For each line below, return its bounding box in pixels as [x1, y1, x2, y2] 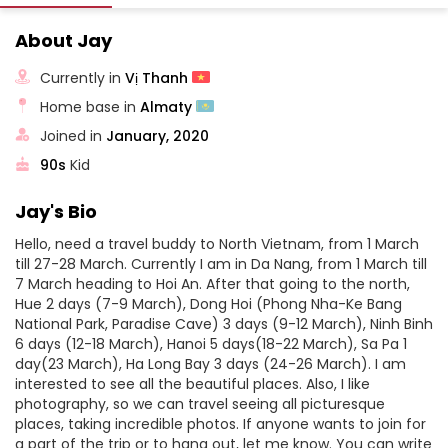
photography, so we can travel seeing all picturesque [15, 394, 385, 414]
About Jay [15, 28, 112, 53]
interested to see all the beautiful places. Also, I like [15, 374, 370, 394]
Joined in [40, 125, 107, 146]
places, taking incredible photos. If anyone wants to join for [15, 414, 426, 434]
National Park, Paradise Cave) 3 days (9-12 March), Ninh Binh [15, 314, 433, 334]
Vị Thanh [125, 67, 193, 88]
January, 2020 [106, 125, 210, 146]
